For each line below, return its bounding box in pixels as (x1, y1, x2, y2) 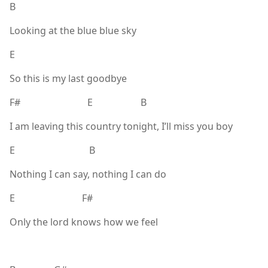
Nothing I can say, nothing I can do (10, 167, 166, 181)
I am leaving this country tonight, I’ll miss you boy (10, 120, 233, 133)
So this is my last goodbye (10, 72, 127, 86)
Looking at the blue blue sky (10, 24, 136, 38)
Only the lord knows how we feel (10, 215, 158, 229)
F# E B (10, 96, 147, 109)
